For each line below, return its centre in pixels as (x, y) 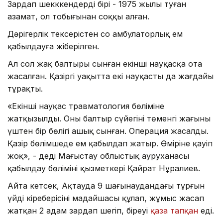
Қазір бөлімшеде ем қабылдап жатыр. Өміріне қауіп (110, 144)
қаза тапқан (174, 211)
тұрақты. (25, 89)
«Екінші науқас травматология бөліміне (86, 106)
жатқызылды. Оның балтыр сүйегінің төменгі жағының (109, 119)
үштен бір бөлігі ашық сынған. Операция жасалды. (108, 131)
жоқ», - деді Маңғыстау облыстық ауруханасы (98, 156)
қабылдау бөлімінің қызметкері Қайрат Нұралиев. (104, 168)
